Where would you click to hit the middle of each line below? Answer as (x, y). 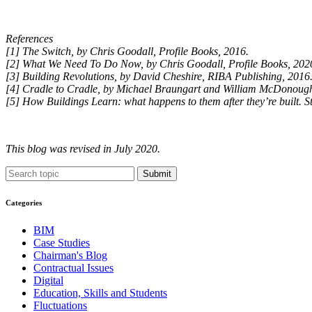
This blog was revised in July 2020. (83, 149)
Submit (157, 174)
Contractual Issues (73, 268)
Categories (24, 203)
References (29, 39)
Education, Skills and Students (100, 293)
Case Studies (62, 243)
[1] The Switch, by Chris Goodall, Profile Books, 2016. (127, 52)
